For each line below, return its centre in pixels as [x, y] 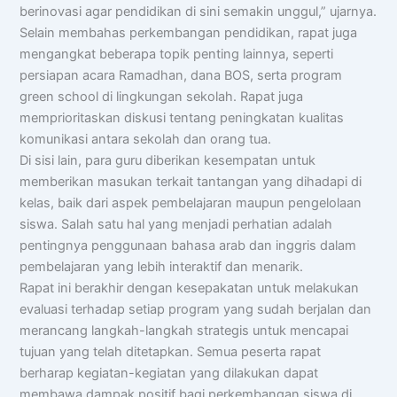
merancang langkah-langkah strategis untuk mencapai [184, 331]
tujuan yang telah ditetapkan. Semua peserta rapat [171, 352]
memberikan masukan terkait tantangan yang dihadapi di [191, 182]
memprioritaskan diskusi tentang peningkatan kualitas [182, 118]
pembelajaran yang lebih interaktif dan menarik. [162, 267]
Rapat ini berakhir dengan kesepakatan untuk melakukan [190, 288]
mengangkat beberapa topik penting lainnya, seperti [177, 54]
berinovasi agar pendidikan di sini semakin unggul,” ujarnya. [198, 12]
